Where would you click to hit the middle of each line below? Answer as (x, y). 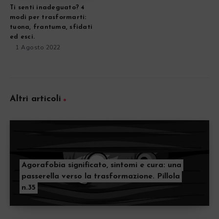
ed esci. (22, 37)
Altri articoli (35, 99)
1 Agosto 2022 (38, 48)
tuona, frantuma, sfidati (51, 27)
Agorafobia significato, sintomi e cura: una (101, 165)
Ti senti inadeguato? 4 (47, 8)
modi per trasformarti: (48, 18)
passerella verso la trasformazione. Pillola (101, 177)
